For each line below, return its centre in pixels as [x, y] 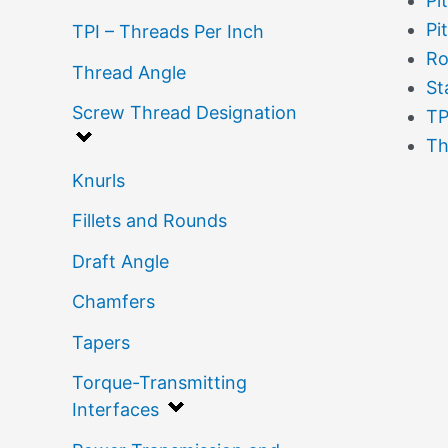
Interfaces [115, 410]
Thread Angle [129, 72]
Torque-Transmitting [159, 383]
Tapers [101, 342]
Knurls [98, 180]
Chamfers [113, 302]
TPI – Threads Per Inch [168, 32]
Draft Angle [120, 261]
